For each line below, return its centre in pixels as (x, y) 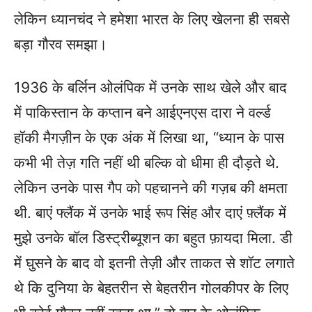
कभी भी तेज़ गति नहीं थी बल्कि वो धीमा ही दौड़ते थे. (147, 163)
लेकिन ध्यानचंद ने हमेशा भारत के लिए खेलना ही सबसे (152, 19)
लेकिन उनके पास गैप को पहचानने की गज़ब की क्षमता (151, 188)
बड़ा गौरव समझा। (61, 44)
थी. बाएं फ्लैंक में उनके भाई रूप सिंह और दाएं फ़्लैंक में (150, 213)
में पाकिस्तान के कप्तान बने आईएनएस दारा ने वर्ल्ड (142, 112)
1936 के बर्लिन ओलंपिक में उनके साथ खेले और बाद (150, 87)
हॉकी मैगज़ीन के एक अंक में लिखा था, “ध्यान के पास (149, 138)
